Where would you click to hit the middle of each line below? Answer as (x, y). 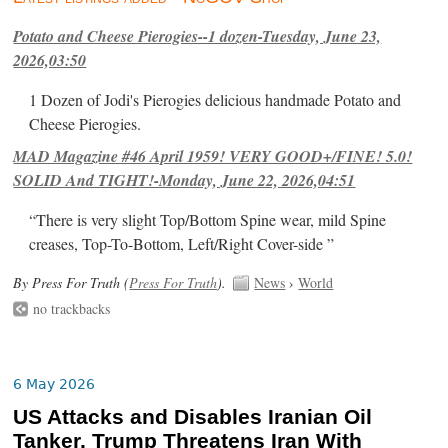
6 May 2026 (54, 384)
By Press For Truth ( (71, 283)
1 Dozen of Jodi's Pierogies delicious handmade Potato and (215, 100)
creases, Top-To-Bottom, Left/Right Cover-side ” (182, 244)
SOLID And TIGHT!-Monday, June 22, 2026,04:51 (184, 180)
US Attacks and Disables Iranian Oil (193, 416)
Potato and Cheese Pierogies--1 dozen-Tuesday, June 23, (197, 36)
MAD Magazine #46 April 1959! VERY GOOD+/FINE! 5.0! (213, 156)
